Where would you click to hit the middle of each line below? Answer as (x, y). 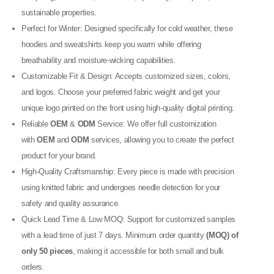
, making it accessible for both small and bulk (149, 251)
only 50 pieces (47, 251)
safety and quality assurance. (71, 203)
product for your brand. (59, 156)
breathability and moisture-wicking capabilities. (99, 60)
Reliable (36, 124)
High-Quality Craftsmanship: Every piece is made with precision (128, 172)
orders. (33, 267)
